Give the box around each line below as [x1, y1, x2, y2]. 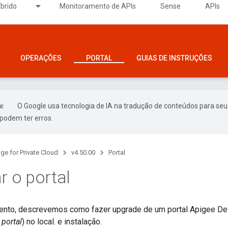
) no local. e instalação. [22, 217, 102, 226]
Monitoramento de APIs [60, 2, 136, 10]
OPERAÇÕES [20, 54, 62, 62]
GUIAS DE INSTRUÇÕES [136, 54, 212, 62]
